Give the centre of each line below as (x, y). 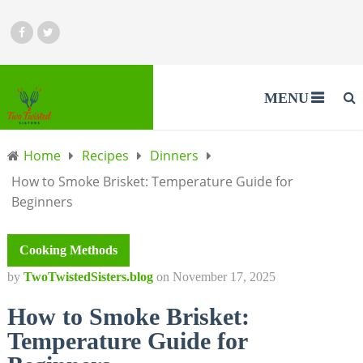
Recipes (105, 156)
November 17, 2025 (224, 277)
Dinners (174, 156)
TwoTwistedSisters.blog (88, 277)
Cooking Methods (68, 250)
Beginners (42, 202)
